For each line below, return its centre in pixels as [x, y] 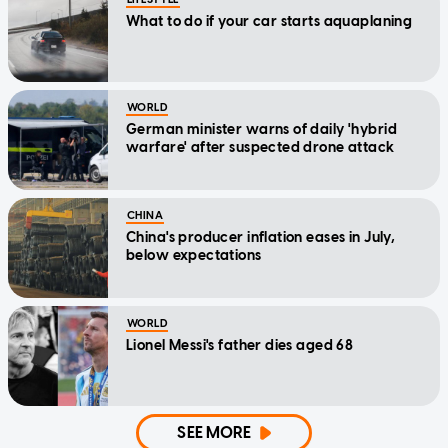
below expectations [194, 255]
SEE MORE [214, 432]
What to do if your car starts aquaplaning [269, 21]
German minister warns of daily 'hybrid [261, 129]
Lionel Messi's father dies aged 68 [240, 345]
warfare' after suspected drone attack [260, 147]
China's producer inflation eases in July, [261, 237]
